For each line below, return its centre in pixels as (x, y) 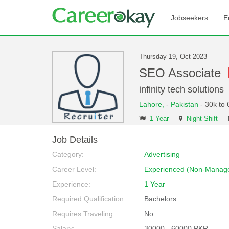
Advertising (162, 154)
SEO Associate (184, 73)
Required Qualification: (89, 199)
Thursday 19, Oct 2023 (173, 57)
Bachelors (160, 199)
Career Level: (74, 169)
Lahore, (153, 104)
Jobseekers (189, 18)
